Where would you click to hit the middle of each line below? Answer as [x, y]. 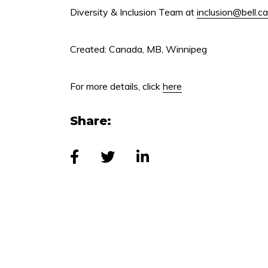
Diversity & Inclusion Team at [133, 12]
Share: [91, 121]
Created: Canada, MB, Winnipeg [138, 49]
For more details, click [116, 86]
